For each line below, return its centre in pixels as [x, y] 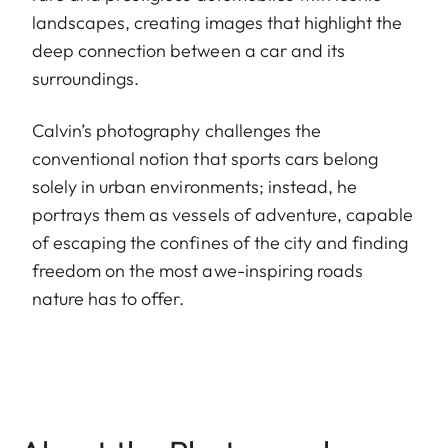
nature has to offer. [108, 299]
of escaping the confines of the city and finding [220, 243]
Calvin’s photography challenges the [176, 131]
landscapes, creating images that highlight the [217, 23]
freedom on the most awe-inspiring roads [197, 271]
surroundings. [86, 79]
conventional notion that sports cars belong [205, 159]
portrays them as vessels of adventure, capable [223, 215]
